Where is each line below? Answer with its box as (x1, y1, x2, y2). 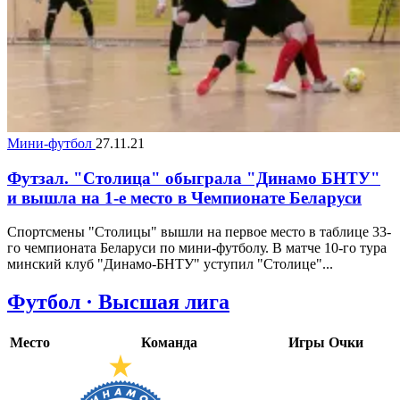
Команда (141, 335, 197, 351)
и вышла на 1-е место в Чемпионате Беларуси (7, 187, 362, 207)
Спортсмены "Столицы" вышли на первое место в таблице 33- (7, 224, 391, 240)
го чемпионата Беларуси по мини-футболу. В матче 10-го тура (7, 240, 387, 256)
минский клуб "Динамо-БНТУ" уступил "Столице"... (7, 256, 333, 272)
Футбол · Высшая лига (7, 290, 229, 314)
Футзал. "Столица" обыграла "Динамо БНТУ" (7, 168, 380, 187)
